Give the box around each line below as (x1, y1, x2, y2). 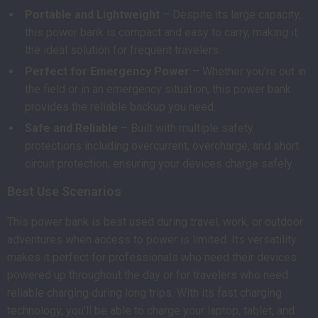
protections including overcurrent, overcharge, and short (25, 139, 299, 153)
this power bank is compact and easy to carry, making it (25, 26, 297, 39)
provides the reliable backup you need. (25, 100, 216, 114)
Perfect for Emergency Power (25, 65, 190, 78)
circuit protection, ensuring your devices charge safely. (25, 157, 294, 170)
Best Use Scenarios (7, 184, 121, 199)
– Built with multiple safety (118, 121, 253, 135)
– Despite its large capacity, (160, 8, 301, 21)
